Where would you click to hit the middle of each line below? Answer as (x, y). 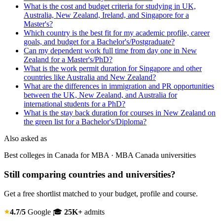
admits (93, 212)
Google (39, 212)
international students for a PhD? (74, 104)
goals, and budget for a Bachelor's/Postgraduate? (99, 42)
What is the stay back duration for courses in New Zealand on (120, 113)
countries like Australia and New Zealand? (90, 77)
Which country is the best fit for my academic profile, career (117, 33)
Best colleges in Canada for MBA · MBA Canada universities (100, 155)
